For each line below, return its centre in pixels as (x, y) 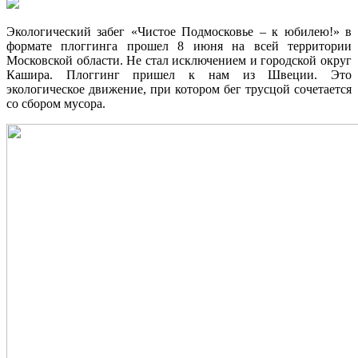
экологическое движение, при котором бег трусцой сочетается (179, 89)
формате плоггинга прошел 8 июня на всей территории (179, 46)
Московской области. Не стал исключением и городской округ (179, 60)
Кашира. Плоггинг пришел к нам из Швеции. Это (179, 75)
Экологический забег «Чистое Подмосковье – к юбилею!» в (179, 32)
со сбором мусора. (58, 103)
